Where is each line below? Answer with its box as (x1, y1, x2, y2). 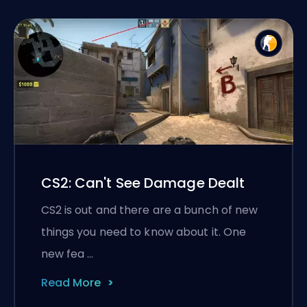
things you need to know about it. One (40, 224, 247, 240)
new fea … (40, 246, 94, 262)
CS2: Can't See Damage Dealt (40, 173, 245, 193)
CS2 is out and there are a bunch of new (40, 202, 258, 218)
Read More (40, 275, 101, 291)
